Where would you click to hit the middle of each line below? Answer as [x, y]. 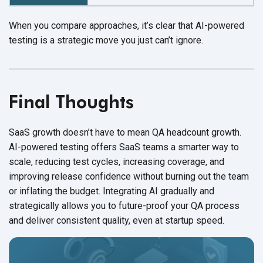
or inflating [32, 191]
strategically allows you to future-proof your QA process [124, 205]
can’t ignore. [179, 40]
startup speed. [195, 220]
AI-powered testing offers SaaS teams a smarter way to [124, 147]
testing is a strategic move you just [82, 40]
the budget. [77, 191]
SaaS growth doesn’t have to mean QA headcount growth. [125, 132]
